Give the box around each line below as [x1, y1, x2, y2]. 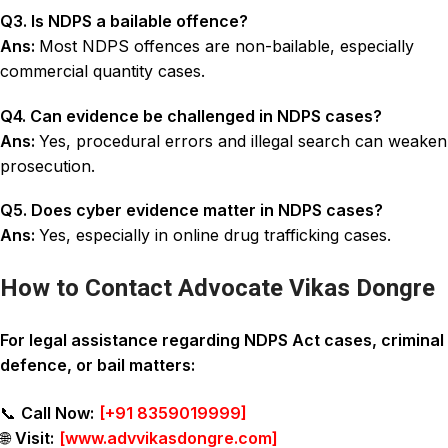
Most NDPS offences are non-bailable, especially [39, 35, 414, 56]
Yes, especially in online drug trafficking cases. [39, 225, 391, 246]
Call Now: [21, 403, 94, 424]
